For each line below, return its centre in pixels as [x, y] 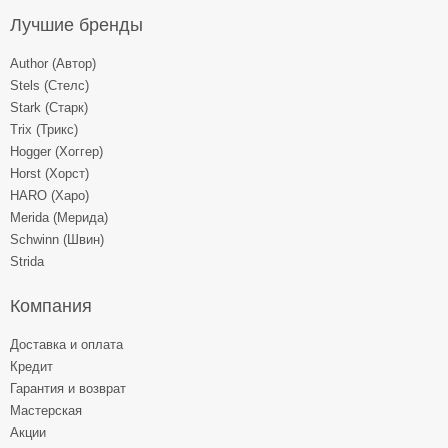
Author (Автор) [53, 63]
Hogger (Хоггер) [56, 151]
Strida [27, 261]
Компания [51, 306]
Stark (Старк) [49, 107]
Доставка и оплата [66, 344]
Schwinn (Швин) [57, 239]
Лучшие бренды [76, 25]
